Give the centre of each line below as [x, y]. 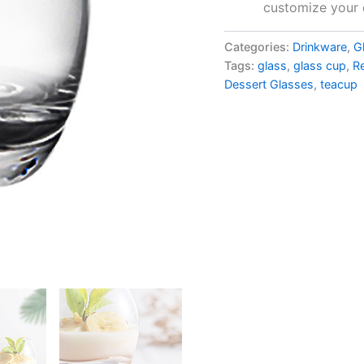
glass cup [320, 65]
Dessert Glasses [269, 84]
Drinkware [320, 46]
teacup [339, 84]
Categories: [259, 46]
